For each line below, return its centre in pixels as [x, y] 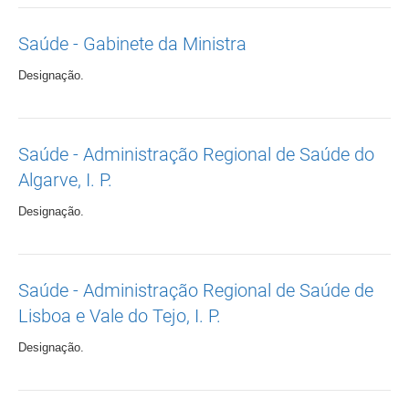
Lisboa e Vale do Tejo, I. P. [120, 316]
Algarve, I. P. [65, 180]
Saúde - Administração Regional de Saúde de [196, 291]
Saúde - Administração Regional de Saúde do [196, 155]
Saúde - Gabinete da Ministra [132, 44]
